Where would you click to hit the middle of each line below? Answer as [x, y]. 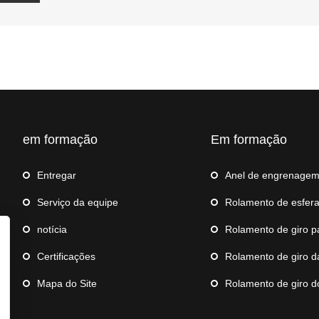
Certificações [66, 256]
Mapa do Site [67, 283]
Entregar [57, 175]
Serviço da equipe [78, 202]
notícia [52, 229]
